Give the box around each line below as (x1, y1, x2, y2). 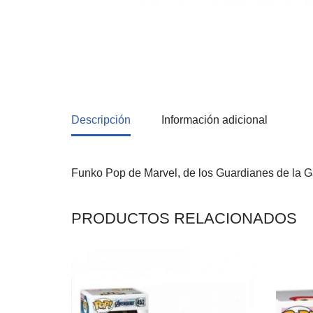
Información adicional (161, 114, 268, 126)
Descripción (71, 114, 131, 126)
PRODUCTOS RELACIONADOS (71, 210, 297, 228)
